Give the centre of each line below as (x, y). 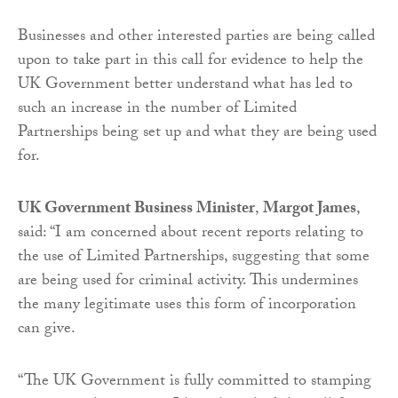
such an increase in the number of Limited (157, 110)
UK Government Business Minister (136, 211)
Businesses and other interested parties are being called (196, 38)
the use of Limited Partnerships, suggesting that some (194, 259)
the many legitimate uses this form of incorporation (187, 306)
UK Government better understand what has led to (185, 86)
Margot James (310, 211)
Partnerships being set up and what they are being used (197, 134)
